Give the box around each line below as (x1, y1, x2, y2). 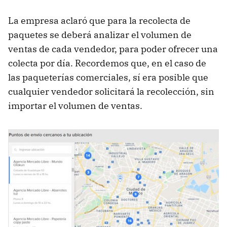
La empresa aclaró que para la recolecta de (8, 15, 191, 27)
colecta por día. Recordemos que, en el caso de (8, 57, 206, 69)
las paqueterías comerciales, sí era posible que (8, 71, 208, 84)
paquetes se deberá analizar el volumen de (8, 29, 192, 41)
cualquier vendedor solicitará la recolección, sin (8, 86, 214, 98)
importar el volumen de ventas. (8, 100, 142, 112)
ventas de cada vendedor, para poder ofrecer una (8, 43, 218, 55)
